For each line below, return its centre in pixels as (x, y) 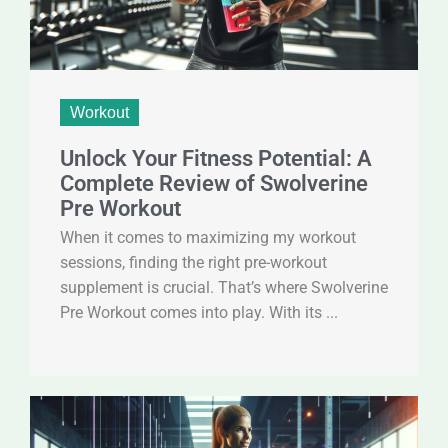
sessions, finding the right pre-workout (193, 262)
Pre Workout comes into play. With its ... (199, 312)
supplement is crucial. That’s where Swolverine (224, 287)
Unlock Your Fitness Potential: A (216, 158)
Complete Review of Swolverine (214, 183)
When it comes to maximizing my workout (208, 237)
